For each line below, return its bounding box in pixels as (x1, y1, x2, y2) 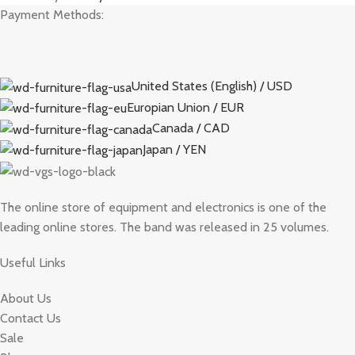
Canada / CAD (152, 120, 230, 136)
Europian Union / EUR (127, 99, 244, 115)
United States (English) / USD (132, 78, 292, 94)
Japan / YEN (143, 141, 206, 157)
